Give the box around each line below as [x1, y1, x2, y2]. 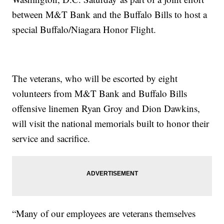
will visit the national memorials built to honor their [12, 117, 209, 130]
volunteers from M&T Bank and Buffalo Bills [12, 87, 187, 100]
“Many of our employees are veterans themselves [12, 207, 196, 220]
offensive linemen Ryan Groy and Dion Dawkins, [12, 102, 200, 115]
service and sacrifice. [12, 132, 90, 145]
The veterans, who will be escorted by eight [12, 72, 178, 85]
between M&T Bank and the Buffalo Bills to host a [12, 8, 207, 21]
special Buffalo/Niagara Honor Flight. [12, 23, 156, 36]
